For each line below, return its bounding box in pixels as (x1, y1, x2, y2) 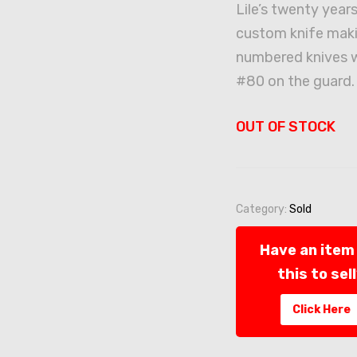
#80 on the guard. (235, 73, 355, 90)
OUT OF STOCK (235, 118, 335, 135)
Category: (235, 202, 289, 216)
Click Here (292, 303, 351, 316)
